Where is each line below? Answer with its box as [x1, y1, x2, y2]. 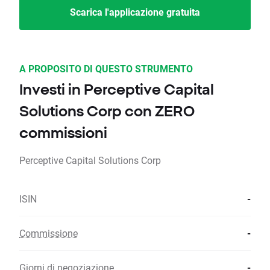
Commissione [19, 227, 78, 240]
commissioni [19, 124, 107, 142]
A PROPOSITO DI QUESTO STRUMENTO [19, 62, 193, 75]
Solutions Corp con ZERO [19, 102, 195, 120]
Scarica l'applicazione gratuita [70, 5, 200, 19]
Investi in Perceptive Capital [19, 81, 214, 98]
